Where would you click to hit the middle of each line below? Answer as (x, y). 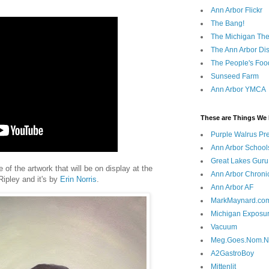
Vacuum (224, 227)
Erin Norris (78, 179)
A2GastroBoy (232, 254)
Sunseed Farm (235, 77)
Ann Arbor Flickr (237, 11)
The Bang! (228, 24)
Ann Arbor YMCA (238, 90)
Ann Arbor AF (232, 188)
